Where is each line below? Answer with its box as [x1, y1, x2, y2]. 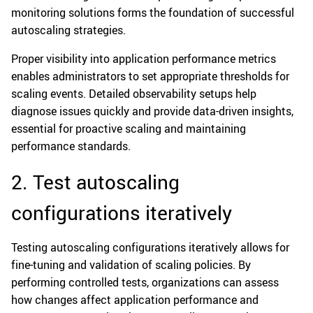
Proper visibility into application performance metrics [11, 51, 276, 67]
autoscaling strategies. [11, 22, 126, 38]
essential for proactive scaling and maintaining [11, 121, 246, 137]
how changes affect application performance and [11, 292, 259, 308]
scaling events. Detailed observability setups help [11, 86, 256, 102]
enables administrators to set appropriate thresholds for [11, 68, 289, 85]
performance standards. [11, 138, 131, 154]
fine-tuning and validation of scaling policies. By [11, 257, 251, 273]
